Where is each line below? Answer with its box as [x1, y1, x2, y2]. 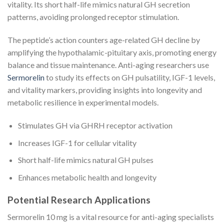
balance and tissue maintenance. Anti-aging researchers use [7, 60, 209, 70]
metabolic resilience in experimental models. [7, 97, 158, 107]
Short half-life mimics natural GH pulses [17, 155, 153, 165]
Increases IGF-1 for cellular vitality [17, 137, 136, 147]
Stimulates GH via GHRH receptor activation [17, 120, 172, 130]
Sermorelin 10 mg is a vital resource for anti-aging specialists [7, 212, 214, 222]
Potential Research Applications [7, 193, 150, 205]
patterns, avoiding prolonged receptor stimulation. [7, 12, 179, 22]
